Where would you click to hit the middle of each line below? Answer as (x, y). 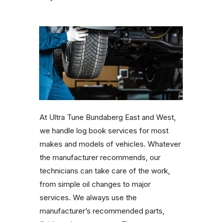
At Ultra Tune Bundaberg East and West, (108, 117)
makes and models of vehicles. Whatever (110, 144)
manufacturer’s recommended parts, (102, 211)
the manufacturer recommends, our (100, 158)
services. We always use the (88, 198)
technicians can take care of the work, (105, 171)
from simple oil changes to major (95, 184)
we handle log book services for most (104, 131)
